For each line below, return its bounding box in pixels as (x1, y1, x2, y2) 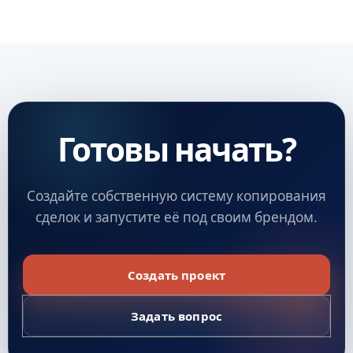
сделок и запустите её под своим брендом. (35, 207, 318, 226)
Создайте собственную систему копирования (27, 186, 326, 205)
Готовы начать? (57, 127, 296, 171)
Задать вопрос (131, 307, 222, 324)
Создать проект (127, 266, 226, 283)
